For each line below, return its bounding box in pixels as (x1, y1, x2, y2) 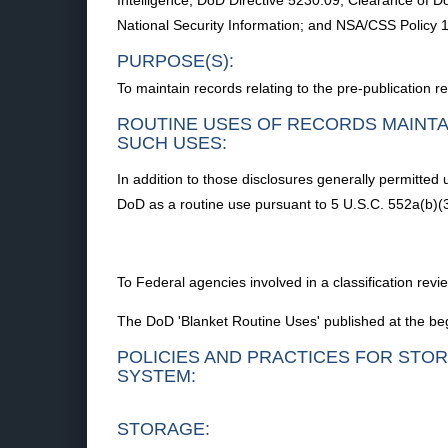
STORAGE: (117, 419, 210, 439)
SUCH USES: (117, 133, 227, 153)
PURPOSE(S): (117, 51, 234, 71)
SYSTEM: (117, 366, 196, 386)
